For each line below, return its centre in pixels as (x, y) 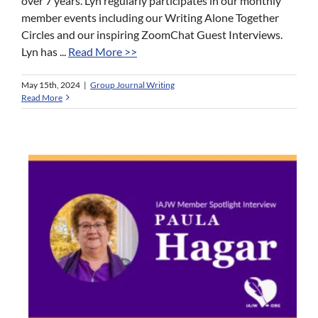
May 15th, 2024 (51, 84)
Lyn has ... (45, 51)
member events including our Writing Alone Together (150, 17)
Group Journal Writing (132, 84)
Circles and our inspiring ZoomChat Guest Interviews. (152, 34)
